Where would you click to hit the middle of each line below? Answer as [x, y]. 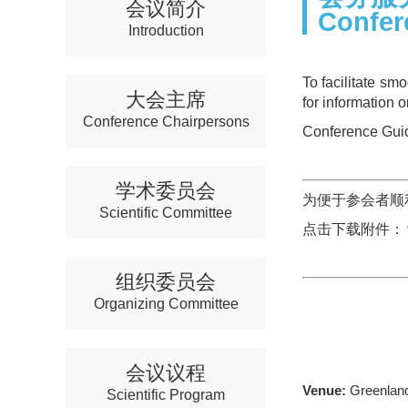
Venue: [324, 391]
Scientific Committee [166, 213]
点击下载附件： [353, 229]
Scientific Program [166, 395]
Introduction [166, 31]
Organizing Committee [166, 304]
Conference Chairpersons [166, 122]
